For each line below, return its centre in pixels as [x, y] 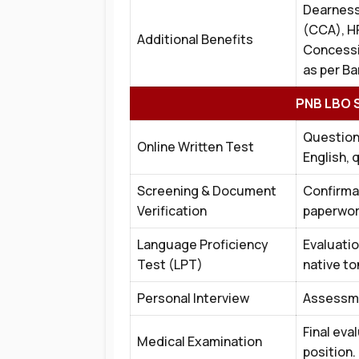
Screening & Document [207, 191]
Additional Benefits [195, 39]
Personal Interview [193, 298]
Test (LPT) [170, 264]
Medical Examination [200, 341]
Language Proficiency [203, 244]
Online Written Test [196, 147]
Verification [172, 211]
